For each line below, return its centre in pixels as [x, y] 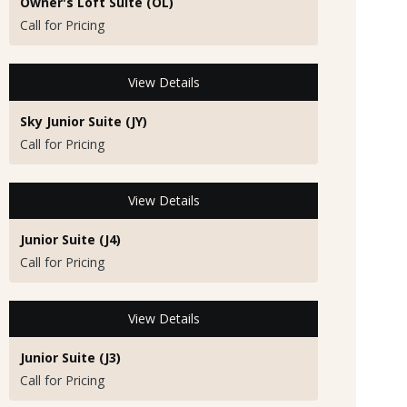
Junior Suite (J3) [70, 357]
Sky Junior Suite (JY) [84, 121]
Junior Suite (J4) [70, 239]
